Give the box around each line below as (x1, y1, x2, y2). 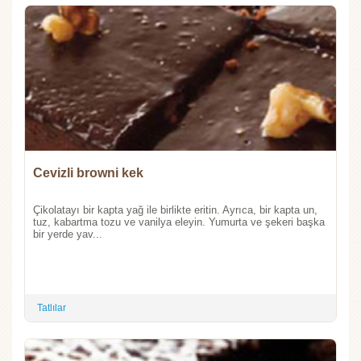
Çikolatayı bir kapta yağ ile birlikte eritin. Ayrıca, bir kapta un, (33, 204, 317, 217)
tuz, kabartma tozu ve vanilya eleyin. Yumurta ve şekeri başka (33, 216, 325, 229)
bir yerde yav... (33, 228, 102, 241)
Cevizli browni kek (33, 166, 143, 180)
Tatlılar (37, 302, 66, 314)
